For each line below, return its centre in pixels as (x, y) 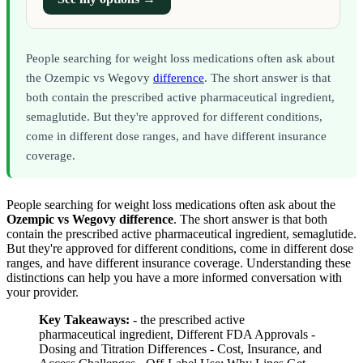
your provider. (43, 293)
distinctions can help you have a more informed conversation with (174, 278)
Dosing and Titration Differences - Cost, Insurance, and (180, 349)
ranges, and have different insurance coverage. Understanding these (179, 263)
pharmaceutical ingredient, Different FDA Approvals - (177, 335)
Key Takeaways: (84, 320)
